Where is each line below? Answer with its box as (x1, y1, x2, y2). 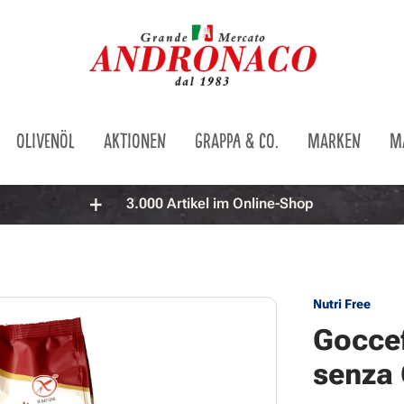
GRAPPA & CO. (194, 127, 279, 153)
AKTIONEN (103, 127, 166, 153)
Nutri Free (313, 296, 372, 311)
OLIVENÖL (15, 127, 75, 153)
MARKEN (307, 127, 361, 153)
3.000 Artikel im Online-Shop (123, 195, 315, 213)
